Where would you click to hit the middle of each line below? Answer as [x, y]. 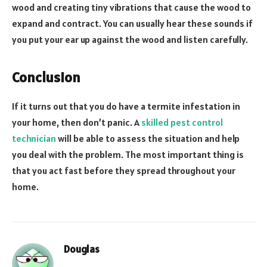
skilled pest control [182, 122]
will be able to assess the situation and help [148, 138]
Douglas [82, 249]
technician [34, 138]
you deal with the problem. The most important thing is [128, 154]
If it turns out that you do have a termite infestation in [126, 106]
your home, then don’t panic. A [77, 122]
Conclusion [46, 77]
